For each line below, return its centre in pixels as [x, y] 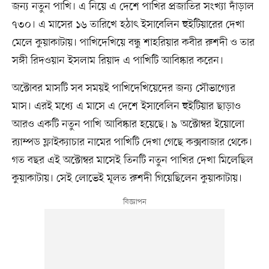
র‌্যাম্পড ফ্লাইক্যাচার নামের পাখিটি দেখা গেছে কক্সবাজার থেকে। [132, 142]
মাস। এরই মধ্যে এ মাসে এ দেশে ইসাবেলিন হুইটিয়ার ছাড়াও [126, 106]
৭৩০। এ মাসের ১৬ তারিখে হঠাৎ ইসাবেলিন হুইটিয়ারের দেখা [128, 24]
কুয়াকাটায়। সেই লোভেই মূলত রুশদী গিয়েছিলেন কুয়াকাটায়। [128, 178]
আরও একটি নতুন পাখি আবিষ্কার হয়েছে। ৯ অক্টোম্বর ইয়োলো [128, 124]
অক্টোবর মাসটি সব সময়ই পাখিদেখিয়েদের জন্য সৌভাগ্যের [123, 88]
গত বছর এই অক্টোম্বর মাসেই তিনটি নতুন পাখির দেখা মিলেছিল [132, 160]
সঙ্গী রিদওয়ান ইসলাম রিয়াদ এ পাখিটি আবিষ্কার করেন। [117, 60]
